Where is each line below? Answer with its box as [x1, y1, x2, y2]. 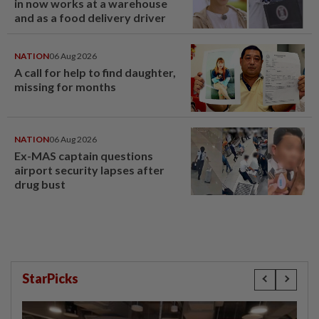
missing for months [14, 79, 116, 93]
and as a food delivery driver [14, 10, 166, 24]
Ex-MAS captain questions [14, 148, 153, 162]
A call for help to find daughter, [14, 65, 176, 79]
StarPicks [22, 270, 78, 286]
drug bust [14, 177, 66, 191]
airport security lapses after [14, 162, 164, 177]
